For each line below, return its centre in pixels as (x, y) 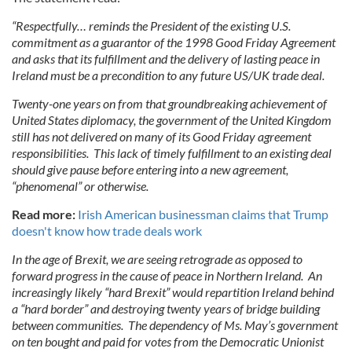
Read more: (44, 214)
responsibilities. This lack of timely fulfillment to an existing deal (172, 153)
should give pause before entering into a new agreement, (150, 169)
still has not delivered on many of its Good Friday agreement (161, 136)
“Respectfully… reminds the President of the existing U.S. (151, 26)
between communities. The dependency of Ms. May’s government (175, 325)
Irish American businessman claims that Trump (202, 214)
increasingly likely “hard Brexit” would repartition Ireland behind (173, 292)
